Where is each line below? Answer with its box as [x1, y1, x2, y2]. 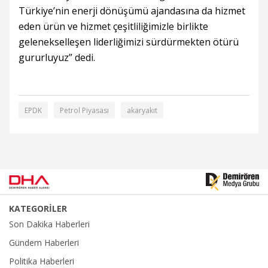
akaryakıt [127, 105, 157, 115]
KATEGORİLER [9, 203, 67, 214]
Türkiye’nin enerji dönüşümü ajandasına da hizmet [19, 4, 245, 17]
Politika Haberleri [9, 255, 74, 267]
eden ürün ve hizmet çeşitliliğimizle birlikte [19, 20, 208, 33]
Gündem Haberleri [9, 237, 79, 248]
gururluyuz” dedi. [19, 51, 95, 64]
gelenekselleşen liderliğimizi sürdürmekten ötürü [19, 35, 239, 48]
